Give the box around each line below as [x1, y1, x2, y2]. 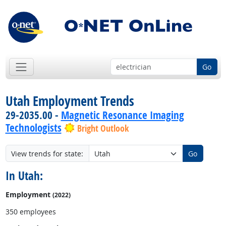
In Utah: [5, 167, 43, 184]
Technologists [5, 121, 62, 135]
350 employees [5, 206, 56, 216]
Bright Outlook [77, 122, 129, 135]
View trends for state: [11, 148, 83, 158]
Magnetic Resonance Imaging [61, 108, 184, 123]
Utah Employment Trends [5, 92, 134, 110]
